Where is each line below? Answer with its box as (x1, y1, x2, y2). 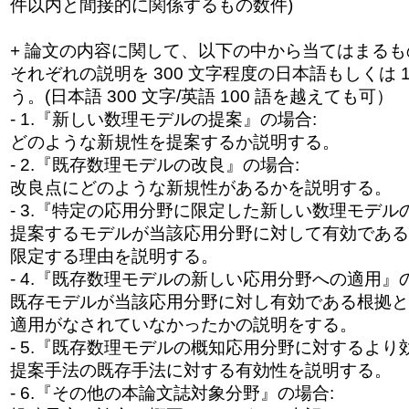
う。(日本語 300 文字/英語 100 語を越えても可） (9, 86, 393, 106)
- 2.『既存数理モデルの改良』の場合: (9, 154, 299, 174)
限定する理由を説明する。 (9, 246, 218, 266)
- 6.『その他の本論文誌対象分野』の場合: (9, 383, 334, 403)
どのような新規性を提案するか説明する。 (9, 131, 340, 152)
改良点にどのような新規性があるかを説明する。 (9, 177, 392, 197)
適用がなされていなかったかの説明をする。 (9, 314, 357, 334)
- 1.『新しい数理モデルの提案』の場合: (9, 109, 317, 129)
